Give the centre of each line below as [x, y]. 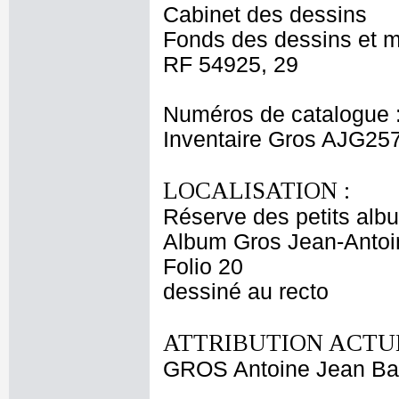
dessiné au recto [246, 292]
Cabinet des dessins [265, 15]
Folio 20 [203, 267]
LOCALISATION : [256, 191]
